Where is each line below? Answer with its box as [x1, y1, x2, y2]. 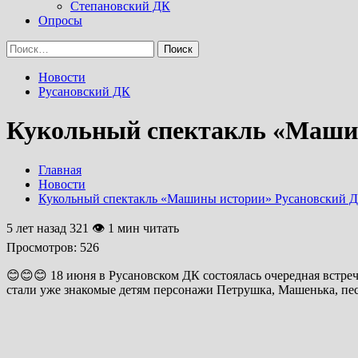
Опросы [38, 14, 82, 27]
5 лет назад [6, 221, 70, 235]
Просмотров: [6, 240, 77, 254]
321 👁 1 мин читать [70, 221, 179, 235]
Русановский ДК [38, 85, 130, 98]
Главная [38, 162, 82, 177]
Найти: [6, 40, 44, 54]
